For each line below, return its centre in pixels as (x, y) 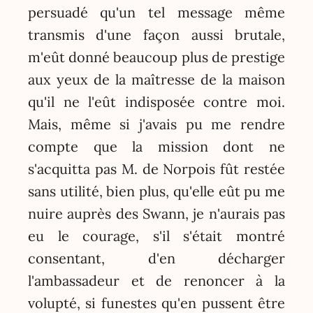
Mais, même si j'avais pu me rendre (156, 124)
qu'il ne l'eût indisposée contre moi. (156, 101)
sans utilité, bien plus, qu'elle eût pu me (156, 191)
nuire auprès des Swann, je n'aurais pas (156, 213)
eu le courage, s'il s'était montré (156, 235)
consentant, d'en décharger (156, 258)
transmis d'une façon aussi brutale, (156, 34)
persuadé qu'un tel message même (156, 12)
